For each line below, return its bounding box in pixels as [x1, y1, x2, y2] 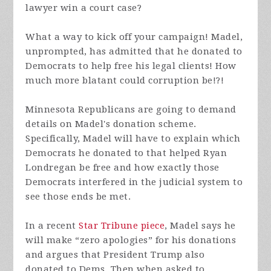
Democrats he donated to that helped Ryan [25, 148, 227, 159]
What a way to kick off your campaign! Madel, [25, 31, 243, 43]
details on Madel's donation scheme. [25, 119, 197, 130]
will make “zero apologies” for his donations [25, 235, 237, 246]
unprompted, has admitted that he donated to [25, 46, 243, 57]
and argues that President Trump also [25, 249, 205, 261]
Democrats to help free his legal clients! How [25, 60, 237, 72]
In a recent [25, 220, 79, 232]
